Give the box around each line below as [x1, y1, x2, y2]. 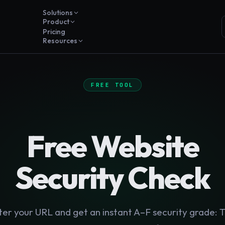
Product [43, 17, 70, 26]
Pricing [43, 27, 66, 36]
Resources [43, 36, 78, 45]
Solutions [43, 8, 73, 17]
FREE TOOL [91, 81, 134, 88]
